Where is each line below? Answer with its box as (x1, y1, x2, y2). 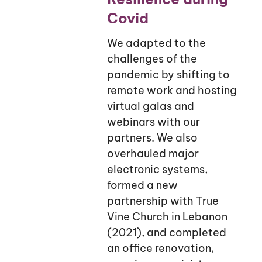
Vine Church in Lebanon (106, 209, 227, 223)
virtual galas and (106, 99, 194, 113)
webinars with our (106, 115, 200, 129)
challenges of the (106, 51, 197, 65)
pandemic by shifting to (106, 67, 230, 81)
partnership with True (106, 194, 219, 208)
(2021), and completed (106, 225, 226, 239)
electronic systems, (106, 162, 208, 176)
